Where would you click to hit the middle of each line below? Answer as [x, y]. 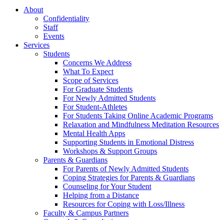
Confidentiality [66, 18]
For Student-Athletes [95, 107]
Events [54, 36]
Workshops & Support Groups [110, 151]
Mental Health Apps [94, 133]
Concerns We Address [97, 62]
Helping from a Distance [101, 195]
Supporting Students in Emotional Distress [128, 142]
